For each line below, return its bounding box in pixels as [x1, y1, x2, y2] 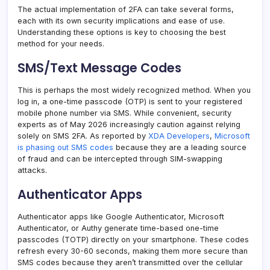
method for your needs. [17, 39, 104, 49]
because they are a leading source [113, 143, 246, 152]
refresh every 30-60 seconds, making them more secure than [17, 246, 248, 256]
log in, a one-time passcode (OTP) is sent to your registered [17, 97, 242, 107]
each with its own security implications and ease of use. [17, 16, 225, 26]
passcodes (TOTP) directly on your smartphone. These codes [17, 235, 249, 245]
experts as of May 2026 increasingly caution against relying [17, 120, 240, 130]
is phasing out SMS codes [17, 143, 113, 152]
